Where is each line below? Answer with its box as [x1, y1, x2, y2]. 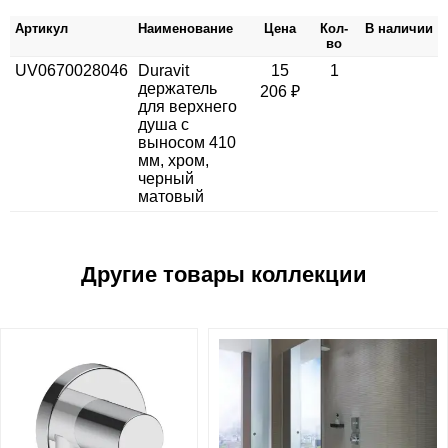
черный [138, 170, 194, 188]
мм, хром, [138, 152, 209, 170]
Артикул [15, 21, 68, 37]
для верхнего [138, 98, 237, 116]
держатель [138, 80, 217, 98]
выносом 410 [138, 134, 236, 152]
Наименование [138, 21, 233, 37]
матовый [138, 188, 204, 206]
